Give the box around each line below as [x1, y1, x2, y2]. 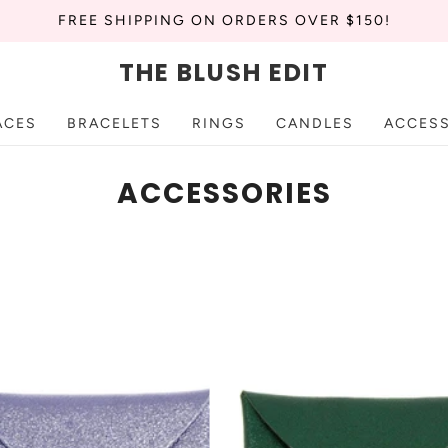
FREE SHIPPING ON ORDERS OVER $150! [57, 12, 391, 29]
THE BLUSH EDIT [119, 55, 329, 89]
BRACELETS [67, 115, 162, 132]
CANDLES [276, 115, 354, 132]
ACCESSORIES [116, 174, 332, 213]
